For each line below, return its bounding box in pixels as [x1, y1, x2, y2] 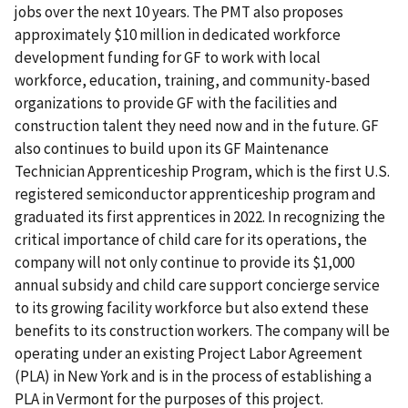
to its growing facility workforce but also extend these [15, 297, 369, 318]
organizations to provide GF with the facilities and [15, 92, 338, 113]
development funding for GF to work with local [15, 46, 321, 67]
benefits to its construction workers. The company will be [15, 320, 390, 341]
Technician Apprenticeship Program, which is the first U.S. [15, 160, 390, 181]
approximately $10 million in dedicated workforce [15, 24, 341, 45]
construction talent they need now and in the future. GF [15, 115, 379, 136]
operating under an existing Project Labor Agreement [15, 342, 362, 363]
